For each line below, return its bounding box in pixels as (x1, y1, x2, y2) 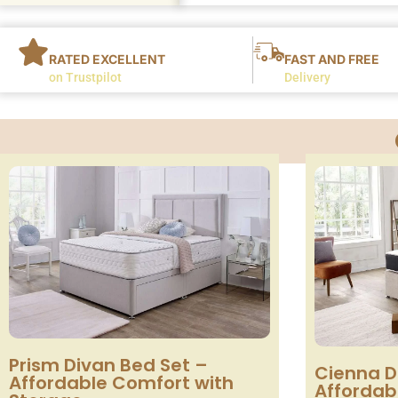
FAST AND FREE (283, 51, 379, 67)
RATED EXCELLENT (49, 51, 165, 67)
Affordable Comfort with (9, 370, 234, 396)
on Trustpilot (49, 69, 122, 84)
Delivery (283, 69, 330, 84)
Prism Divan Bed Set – (9, 353, 208, 378)
